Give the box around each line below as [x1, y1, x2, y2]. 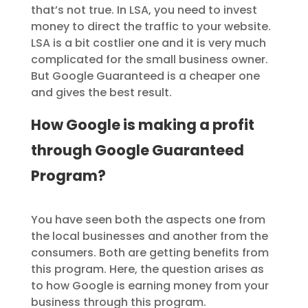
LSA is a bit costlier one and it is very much [30, 35, 266, 52]
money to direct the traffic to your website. [30, 19, 271, 35]
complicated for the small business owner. [30, 52, 268, 68]
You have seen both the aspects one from [30, 212, 265, 228]
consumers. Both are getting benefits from [30, 245, 269, 261]
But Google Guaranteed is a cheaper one [30, 68, 260, 85]
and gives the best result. [30, 85, 172, 101]
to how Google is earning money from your [30, 278, 269, 294]
